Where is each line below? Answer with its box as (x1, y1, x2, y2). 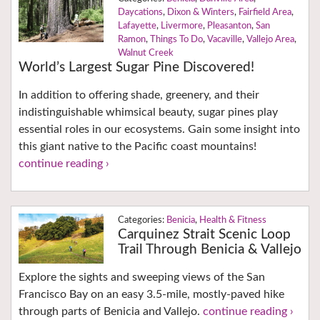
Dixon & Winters (166, 8, 234, 18)
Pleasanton (206, 21, 251, 31)
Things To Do (149, 35, 203, 45)
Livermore (160, 21, 203, 31)
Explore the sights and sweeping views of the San (19, 271, 265, 284)
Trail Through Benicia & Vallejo (117, 243, 301, 257)
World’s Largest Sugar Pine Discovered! (19, 61, 254, 75)
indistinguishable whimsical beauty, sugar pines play (19, 106, 278, 119)
